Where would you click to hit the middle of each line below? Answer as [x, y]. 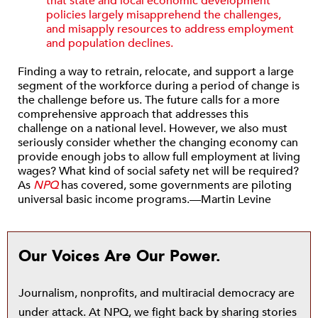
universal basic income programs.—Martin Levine [144, 199]
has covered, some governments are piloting [175, 185]
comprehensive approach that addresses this [133, 114]
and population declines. [110, 43]
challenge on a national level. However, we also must [153, 128]
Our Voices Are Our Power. [120, 256]
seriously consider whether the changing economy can [158, 143]
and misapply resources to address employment [170, 29]
